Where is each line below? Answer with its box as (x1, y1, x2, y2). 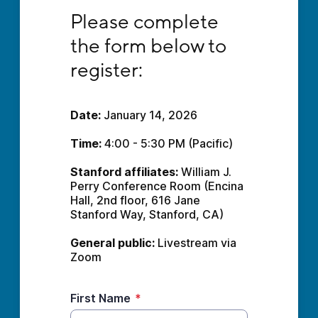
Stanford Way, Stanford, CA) (70, 207, 224, 221)
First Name (70, 291, 131, 305)
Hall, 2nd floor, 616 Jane (70, 193, 200, 207)
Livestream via (154, 236, 236, 250)
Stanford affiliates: (70, 165, 178, 179)
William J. (177, 165, 231, 179)
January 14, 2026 (100, 108, 197, 122)
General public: (70, 236, 155, 250)
